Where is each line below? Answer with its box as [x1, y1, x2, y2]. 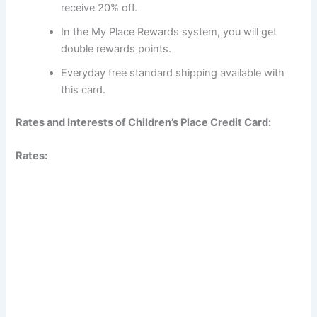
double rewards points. [61, 42, 172, 56]
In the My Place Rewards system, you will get [61, 25, 277, 39]
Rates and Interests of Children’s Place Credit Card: [16, 115, 272, 129]
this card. [61, 83, 106, 97]
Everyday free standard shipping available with [61, 67, 285, 80]
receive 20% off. [61, 1, 138, 15]
